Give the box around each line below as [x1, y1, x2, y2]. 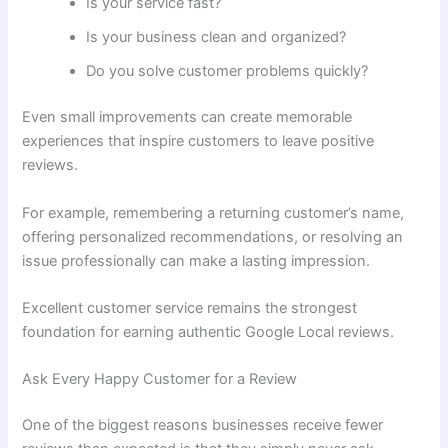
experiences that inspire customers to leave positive [22, 132, 375, 151]
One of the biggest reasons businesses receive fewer [22, 416, 384, 435]
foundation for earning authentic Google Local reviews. [22, 322, 395, 341]
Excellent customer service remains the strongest [22, 298, 358, 317]
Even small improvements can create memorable [22, 108, 353, 127]
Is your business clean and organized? [86, 28, 347, 47]
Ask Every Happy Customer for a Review [22, 370, 298, 389]
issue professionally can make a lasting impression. [22, 251, 371, 270]
